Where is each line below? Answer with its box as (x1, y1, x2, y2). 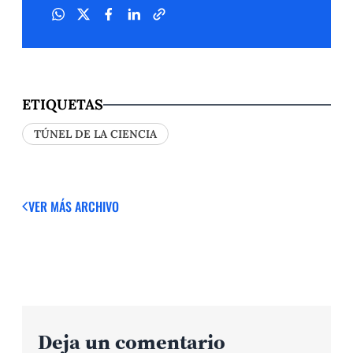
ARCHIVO (75, 196, 119, 216)
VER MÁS (28, 196, 75, 216)
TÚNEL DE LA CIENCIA (34, 127, 157, 142)
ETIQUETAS (22, 95, 103, 114)
